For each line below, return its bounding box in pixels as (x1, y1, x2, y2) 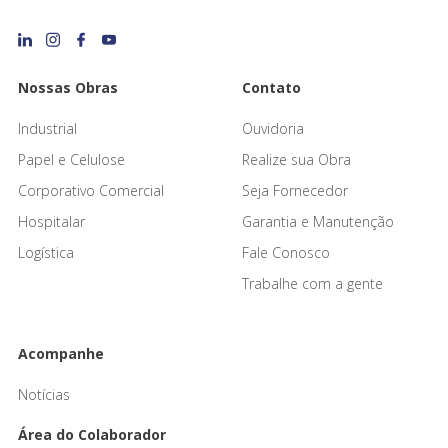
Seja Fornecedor (242, 180, 348, 200)
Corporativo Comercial (18, 180, 164, 200)
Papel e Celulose (18, 149, 125, 169)
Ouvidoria (242, 118, 304, 138)
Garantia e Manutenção (242, 211, 394, 231)
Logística (18, 242, 74, 262)
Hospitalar (18, 211, 85, 231)
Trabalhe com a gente (242, 273, 383, 293)
